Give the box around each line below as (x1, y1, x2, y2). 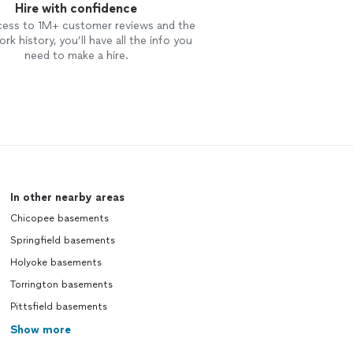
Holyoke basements (9, 257, 102, 268)
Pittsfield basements (9, 301, 107, 312)
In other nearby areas (9, 191, 124, 204)
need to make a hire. (24, 49, 128, 62)
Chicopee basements (9, 213, 109, 224)
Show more (9, 323, 71, 336)
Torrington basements (9, 279, 113, 290)
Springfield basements (9, 235, 115, 246)
